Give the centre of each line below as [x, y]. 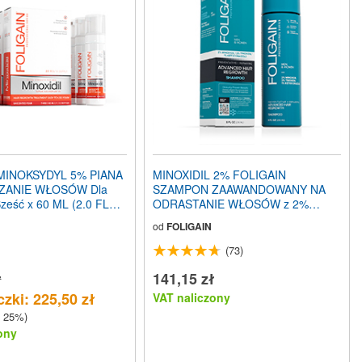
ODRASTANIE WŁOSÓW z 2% [231, 204]
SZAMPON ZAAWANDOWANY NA [240, 189]
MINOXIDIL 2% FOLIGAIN [220, 175]
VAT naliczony [192, 298]
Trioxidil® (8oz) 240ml [209, 219]
